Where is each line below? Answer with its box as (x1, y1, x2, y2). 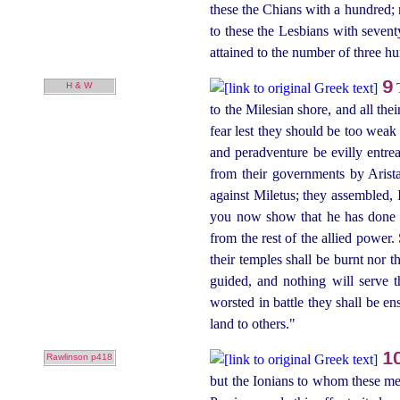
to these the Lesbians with (210, 22, 362, 38)
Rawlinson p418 (46, 352, 112, 362)
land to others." (210, 315, 296, 331)
